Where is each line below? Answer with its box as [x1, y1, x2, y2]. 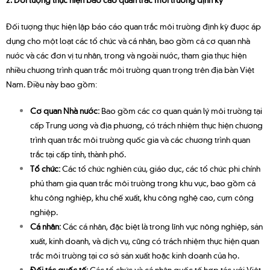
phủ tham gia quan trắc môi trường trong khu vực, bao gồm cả [30, 177, 256, 188]
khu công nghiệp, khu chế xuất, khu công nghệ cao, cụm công [30, 191, 254, 202]
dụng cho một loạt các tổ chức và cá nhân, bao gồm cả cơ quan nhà [6, 34, 250, 46]
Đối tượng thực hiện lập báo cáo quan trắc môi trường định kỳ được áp [6, 20, 261, 31]
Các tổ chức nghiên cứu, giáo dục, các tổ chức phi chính [62, 162, 260, 174]
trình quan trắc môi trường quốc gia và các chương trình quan [30, 133, 250, 145]
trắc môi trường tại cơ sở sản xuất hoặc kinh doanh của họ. [30, 249, 239, 260]
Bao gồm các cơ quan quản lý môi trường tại [101, 104, 262, 116]
